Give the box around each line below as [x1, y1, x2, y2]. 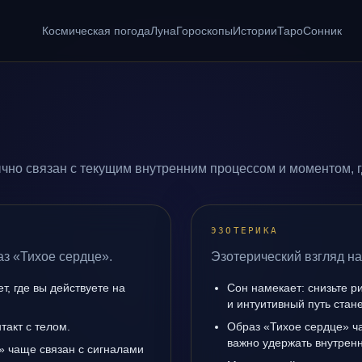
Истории [232, 24, 277, 37]
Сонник [302, 24, 342, 37]
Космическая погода [41, 24, 150, 37]
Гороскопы [175, 24, 233, 37]
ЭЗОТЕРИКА [211, 225, 279, 236]
